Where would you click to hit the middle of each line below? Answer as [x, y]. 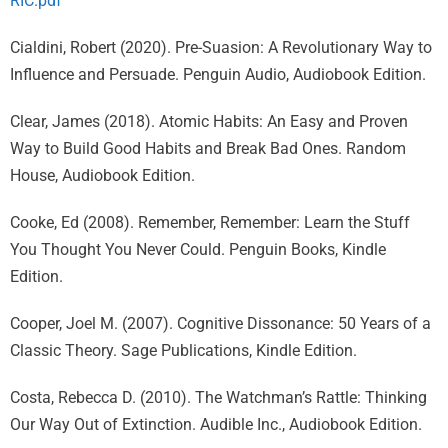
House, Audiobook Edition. [102, 175]
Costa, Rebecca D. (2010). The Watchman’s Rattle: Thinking [218, 397]
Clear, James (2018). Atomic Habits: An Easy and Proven [209, 121]
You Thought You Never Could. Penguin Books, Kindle [198, 249]
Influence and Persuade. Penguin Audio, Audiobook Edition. [218, 74]
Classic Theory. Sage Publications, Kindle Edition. [183, 350]
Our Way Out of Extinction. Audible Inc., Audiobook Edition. [216, 424]
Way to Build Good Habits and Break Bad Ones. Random [208, 148]
